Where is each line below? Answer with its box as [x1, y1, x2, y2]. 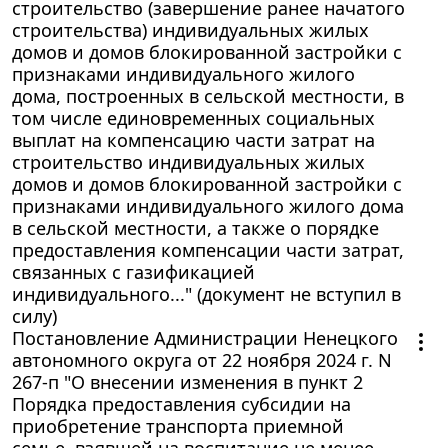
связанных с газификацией [12, 259, 255, 284]
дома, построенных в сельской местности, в [12, 83, 404, 108]
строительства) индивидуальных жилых [12, 17, 369, 42]
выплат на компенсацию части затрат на [12, 127, 375, 152]
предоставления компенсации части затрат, [12, 237, 404, 262]
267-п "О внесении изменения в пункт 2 [12, 369, 363, 394]
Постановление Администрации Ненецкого [12, 325, 398, 350]
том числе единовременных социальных [12, 105, 375, 130]
